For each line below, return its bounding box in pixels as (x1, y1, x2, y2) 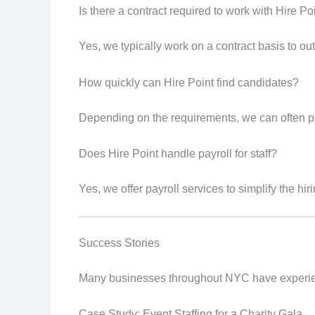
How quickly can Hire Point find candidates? (79, 76, 299, 89)
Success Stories (79, 236, 160, 249)
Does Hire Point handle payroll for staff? (79, 148, 277, 160)
